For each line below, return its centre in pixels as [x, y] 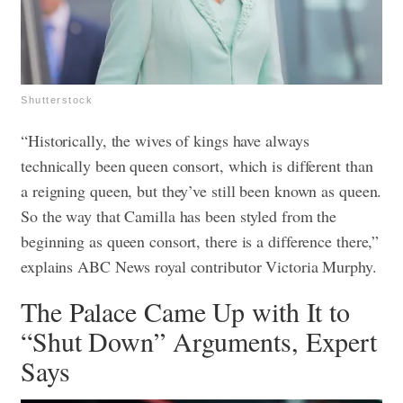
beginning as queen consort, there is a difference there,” [200, 241]
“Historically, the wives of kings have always [165, 140]
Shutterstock [57, 99]
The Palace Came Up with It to [186, 311]
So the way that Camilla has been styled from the [179, 215]
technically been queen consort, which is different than [197, 165]
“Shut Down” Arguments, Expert [199, 340]
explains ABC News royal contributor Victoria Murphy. [199, 266]
